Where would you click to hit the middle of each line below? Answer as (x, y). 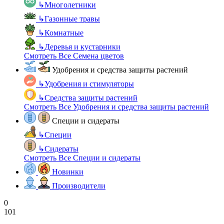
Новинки (68, 171)
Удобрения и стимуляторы (89, 83)
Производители (79, 185)
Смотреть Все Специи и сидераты (82, 157)
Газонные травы (72, 18)
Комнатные (64, 32)
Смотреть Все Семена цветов (74, 55)
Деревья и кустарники (82, 46)
